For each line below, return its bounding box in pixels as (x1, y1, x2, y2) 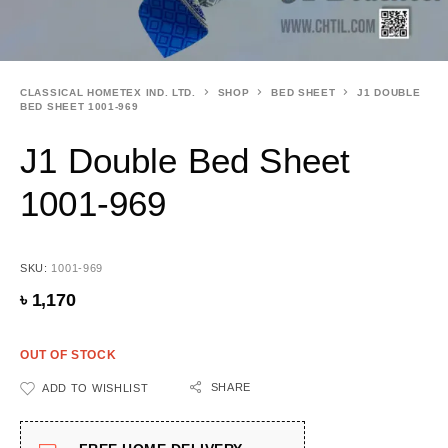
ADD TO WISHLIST (42, 382, 149, 394)
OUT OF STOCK (20, 348, 117, 362)
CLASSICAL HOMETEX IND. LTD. (20, 87, 196, 98)
